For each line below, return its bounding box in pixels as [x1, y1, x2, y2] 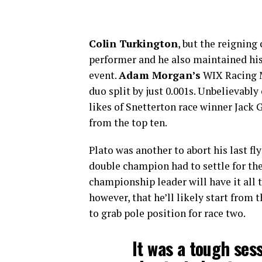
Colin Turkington [89, 37, 178, 50]
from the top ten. [89, 116, 167, 129]
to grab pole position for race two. [89, 206, 246, 220]
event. [89, 68, 119, 82]
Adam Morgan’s [119, 68, 201, 82]
